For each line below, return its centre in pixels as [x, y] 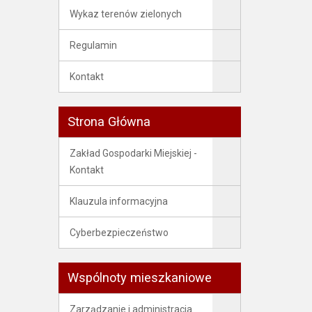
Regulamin [93, 45]
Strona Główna [109, 122]
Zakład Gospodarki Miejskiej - [133, 153]
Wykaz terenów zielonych [125, 14]
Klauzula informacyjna [118, 201]
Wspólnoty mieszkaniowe [139, 278]
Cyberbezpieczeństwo [119, 233]
